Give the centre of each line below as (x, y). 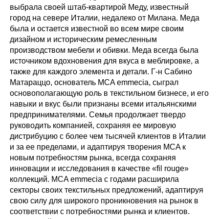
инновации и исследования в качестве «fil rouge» (99, 169)
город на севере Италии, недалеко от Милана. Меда (105, 18)
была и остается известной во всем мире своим (97, 29)
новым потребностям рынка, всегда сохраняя (93, 158)
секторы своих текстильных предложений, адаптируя (107, 190)
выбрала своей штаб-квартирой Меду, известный (99, 7)
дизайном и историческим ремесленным (83, 40)
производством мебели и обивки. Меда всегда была (104, 50)
